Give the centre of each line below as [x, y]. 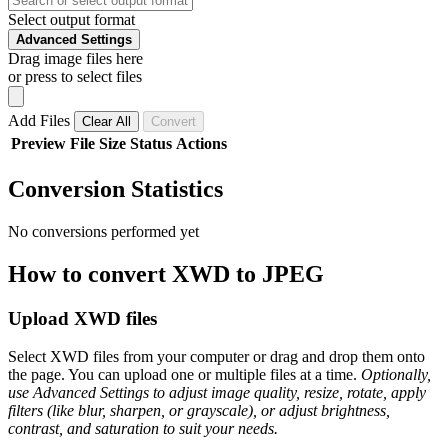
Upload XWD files [82, 318]
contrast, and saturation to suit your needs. [143, 429]
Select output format [71, 19]
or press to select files [75, 76]
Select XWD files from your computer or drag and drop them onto [216, 357]
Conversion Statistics [115, 188]
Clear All [106, 121]
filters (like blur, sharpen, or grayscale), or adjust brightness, [199, 411]
